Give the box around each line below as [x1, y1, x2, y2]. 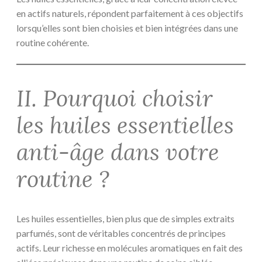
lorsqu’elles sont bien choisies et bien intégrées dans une [16, 22, 238, 34]
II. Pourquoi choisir [16, 83, 213, 113]
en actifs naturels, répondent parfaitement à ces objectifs [16, 8, 243, 19]
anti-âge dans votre [16, 137, 219, 167]
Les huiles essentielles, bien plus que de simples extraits [16, 213, 235, 225]
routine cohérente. [16, 37, 89, 49]
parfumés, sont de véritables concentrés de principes [16, 227, 226, 239]
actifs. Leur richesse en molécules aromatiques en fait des [16, 242, 243, 254]
